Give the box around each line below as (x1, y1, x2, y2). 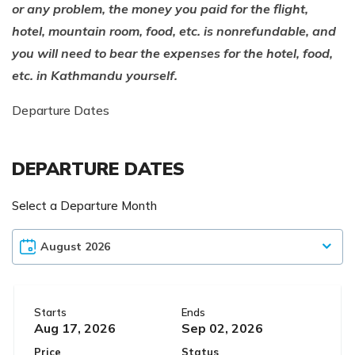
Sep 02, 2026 (181, 319, 263, 336)
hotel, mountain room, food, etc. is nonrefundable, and (12, 22, 336, 39)
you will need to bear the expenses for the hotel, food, (12, 44, 333, 61)
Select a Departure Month (12, 197, 157, 213)
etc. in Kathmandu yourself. (12, 67, 177, 83)
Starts (34, 305, 67, 319)
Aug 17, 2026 (34, 319, 116, 336)
